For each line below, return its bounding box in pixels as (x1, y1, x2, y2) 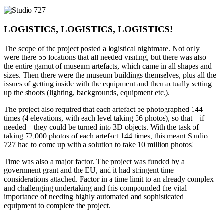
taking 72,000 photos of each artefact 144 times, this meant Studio (4, 131, 208, 140)
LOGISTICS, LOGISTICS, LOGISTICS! (4, 24, 173, 35)
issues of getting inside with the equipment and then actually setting (4, 79, 212, 88)
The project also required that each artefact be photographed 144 (4, 105, 203, 113)
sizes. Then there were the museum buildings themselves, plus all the (4, 70, 216, 79)
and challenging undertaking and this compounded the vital (4, 183, 187, 192)
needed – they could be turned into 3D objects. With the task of (4, 122, 199, 131)
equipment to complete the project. (4, 201, 110, 210)
